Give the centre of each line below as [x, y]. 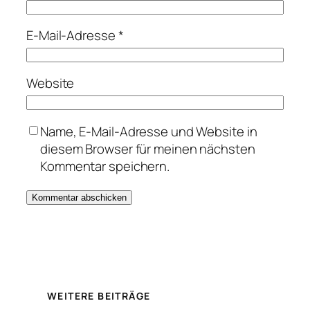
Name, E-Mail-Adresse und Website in [149, 131]
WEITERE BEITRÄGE [99, 296]
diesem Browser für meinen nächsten [148, 148]
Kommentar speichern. [105, 166]
